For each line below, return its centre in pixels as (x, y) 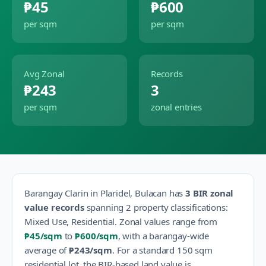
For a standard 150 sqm (164, 250)
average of (46, 250)
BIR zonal (212, 193)
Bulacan (151, 193)
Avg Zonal (44, 74)
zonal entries (176, 107)
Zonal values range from (168, 221)
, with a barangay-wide (164, 236)
